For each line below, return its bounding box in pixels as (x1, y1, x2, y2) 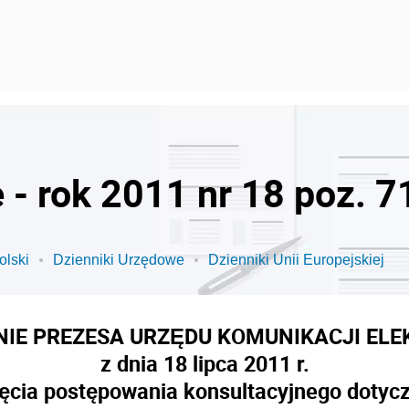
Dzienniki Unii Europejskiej (208, 252, 384, 267)
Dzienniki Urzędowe (53, 252, 184, 267)
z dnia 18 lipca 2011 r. (100, 349, 309, 378)
